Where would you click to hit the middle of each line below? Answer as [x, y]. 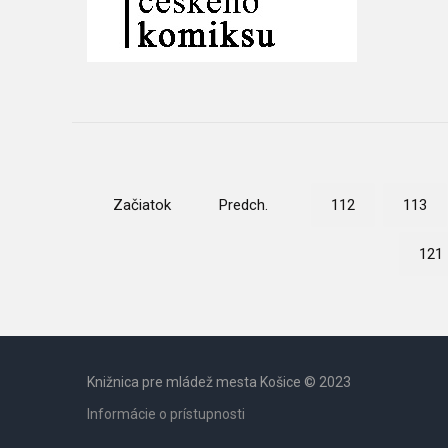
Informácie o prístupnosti [166, 414]
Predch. [243, 205]
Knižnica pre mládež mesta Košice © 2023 [219, 382]
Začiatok [142, 205]
